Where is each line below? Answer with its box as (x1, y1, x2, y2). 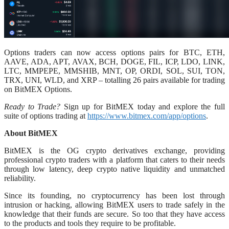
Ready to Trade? (4, 102, 61, 111)
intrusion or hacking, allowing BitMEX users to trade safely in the (4, 200, 225, 210)
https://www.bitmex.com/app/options (87, 111, 206, 121)
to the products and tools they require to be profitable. (4, 219, 176, 228)
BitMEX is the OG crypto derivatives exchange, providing (4, 146, 225, 155)
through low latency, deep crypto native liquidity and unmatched (4, 165, 225, 174)
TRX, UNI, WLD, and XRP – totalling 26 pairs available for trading (4, 76, 225, 85)
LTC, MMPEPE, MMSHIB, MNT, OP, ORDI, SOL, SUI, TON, (4, 66, 225, 76)
